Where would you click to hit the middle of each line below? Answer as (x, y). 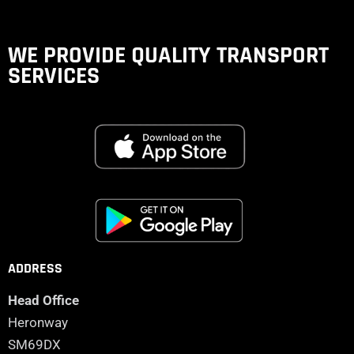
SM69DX (34, 344)
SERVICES (54, 75)
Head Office (43, 300)
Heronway (38, 322)
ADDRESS (35, 269)
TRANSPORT (273, 55)
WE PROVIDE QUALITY (112, 55)
